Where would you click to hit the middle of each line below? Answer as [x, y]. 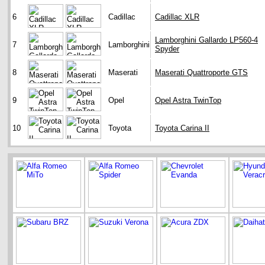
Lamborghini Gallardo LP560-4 [206, 40]
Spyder [167, 49]
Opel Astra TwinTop [188, 101]
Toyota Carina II [182, 128]
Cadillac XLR [177, 17]
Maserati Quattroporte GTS [201, 73]
